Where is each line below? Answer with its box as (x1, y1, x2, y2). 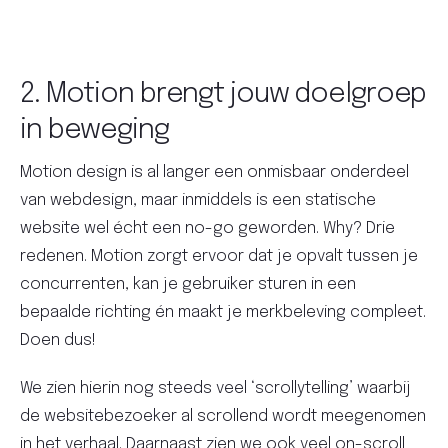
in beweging (20, 115, 169, 145)
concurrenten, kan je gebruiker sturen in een (20, 275, 356, 293)
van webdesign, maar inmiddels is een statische (20, 191, 376, 209)
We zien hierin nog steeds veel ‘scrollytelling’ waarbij (20, 379, 411, 397)
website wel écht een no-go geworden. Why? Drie (20, 219, 395, 237)
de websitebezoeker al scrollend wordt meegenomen (20, 407, 426, 425)
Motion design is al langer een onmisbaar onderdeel (20, 163, 409, 181)
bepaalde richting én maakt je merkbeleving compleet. (20, 303, 426, 321)
